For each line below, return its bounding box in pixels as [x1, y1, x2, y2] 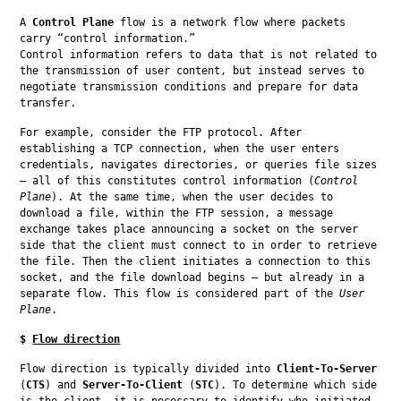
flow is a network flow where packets [114, 15, 346, 29]
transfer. [20, 96, 77, 109]
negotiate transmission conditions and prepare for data [20, 80, 359, 93]
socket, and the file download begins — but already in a [20, 270, 365, 284]
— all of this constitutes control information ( [20, 174, 315, 187]
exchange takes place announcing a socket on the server [20, 222, 359, 235]
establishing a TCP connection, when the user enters [20, 141, 340, 155]
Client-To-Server [277, 362, 378, 375]
